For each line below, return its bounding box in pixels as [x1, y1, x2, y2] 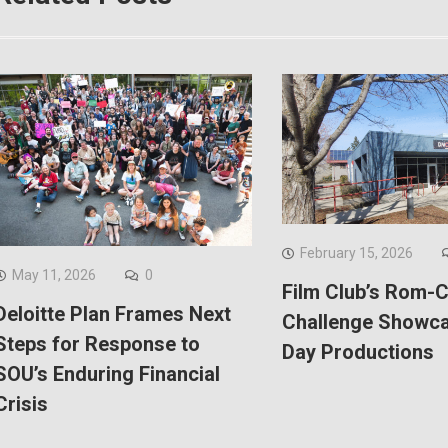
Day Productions [282, 340, 435, 365]
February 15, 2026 [300, 245, 414, 262]
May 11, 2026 [12, 267, 96, 284]
